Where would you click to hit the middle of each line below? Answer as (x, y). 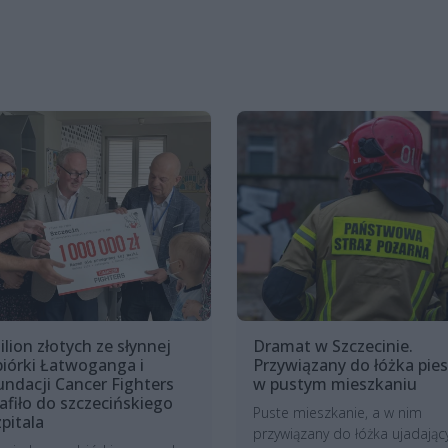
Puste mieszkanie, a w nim (337, 413)
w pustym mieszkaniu (334, 384)
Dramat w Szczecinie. (332, 346)
